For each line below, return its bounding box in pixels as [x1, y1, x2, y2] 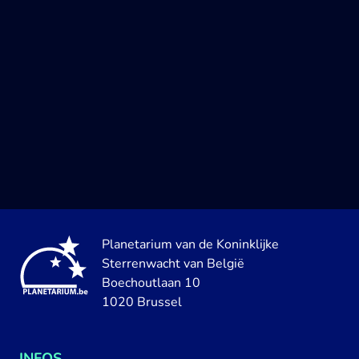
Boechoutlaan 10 [102, 274, 200, 292]
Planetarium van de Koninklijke [102, 236, 279, 253]
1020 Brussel [102, 293, 182, 311]
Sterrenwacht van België [102, 255, 244, 272]
